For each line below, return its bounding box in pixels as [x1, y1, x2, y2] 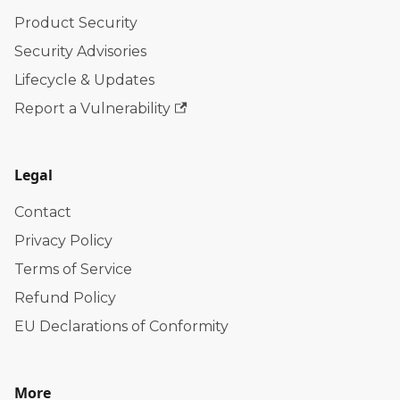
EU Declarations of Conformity [14, 318, 229, 335]
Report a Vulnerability [14, 100, 171, 117]
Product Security [14, 14, 137, 31]
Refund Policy [14, 289, 116, 306]
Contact [14, 204, 71, 221]
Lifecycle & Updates [14, 71, 154, 88]
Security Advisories [14, 43, 146, 60]
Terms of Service [14, 261, 132, 278]
